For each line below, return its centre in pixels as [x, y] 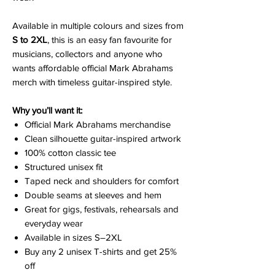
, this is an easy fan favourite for [110, 39]
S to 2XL [30, 39]
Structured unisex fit [64, 166]
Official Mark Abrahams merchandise [98, 124]
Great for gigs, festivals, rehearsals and [102, 209]
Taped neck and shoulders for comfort [102, 180]
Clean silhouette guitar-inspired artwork [103, 138]
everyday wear [54, 223]
